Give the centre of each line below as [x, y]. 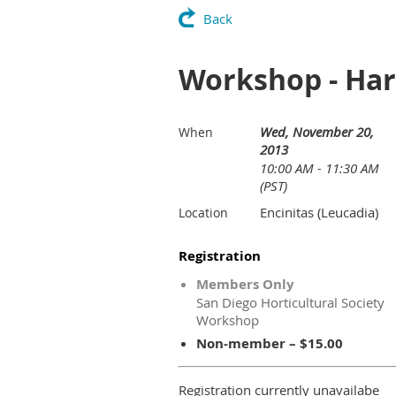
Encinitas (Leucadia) [319, 212]
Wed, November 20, [317, 132]
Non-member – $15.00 [270, 343]
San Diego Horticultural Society [290, 302]
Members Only [245, 284]
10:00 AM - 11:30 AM [320, 168]
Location [203, 213]
